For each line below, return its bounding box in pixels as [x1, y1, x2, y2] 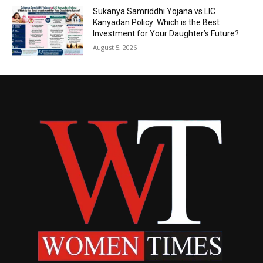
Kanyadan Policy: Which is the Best [93, 18, 220, 28]
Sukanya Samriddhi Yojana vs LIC [93, 6, 216, 16]
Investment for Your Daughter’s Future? [93, 29, 240, 39]
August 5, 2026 [93, 43, 137, 52]
